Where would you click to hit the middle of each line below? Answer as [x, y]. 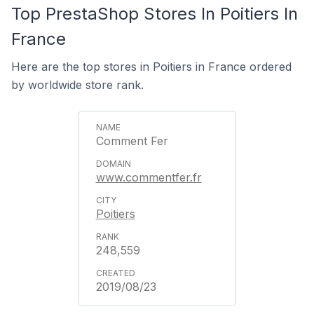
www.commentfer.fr [149, 177]
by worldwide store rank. [77, 85]
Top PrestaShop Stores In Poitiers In [155, 14]
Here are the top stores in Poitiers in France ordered [151, 67]
